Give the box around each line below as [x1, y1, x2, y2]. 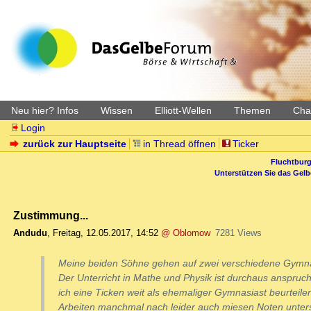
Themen [234, 105, 271, 116]
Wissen [101, 105, 133, 116]
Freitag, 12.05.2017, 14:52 [53, 228, 158, 239]
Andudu [13, 228, 47, 239]
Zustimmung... [13, 209, 88, 222]
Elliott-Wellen [155, 105, 212, 116]
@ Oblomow [161, 228, 210, 239]
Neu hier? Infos [11, 105, 78, 116]
